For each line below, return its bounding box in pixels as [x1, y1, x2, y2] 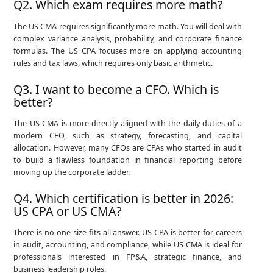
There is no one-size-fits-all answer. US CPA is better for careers [13, 227, 242, 238]
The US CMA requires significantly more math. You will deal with [13, 20, 242, 32]
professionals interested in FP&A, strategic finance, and [13, 251, 242, 263]
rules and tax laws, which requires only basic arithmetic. [13, 57, 213, 68]
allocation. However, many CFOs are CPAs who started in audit [13, 141, 242, 153]
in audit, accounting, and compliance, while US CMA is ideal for [13, 239, 242, 250]
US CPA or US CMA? [13, 202, 122, 219]
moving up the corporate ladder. [13, 166, 130, 177]
